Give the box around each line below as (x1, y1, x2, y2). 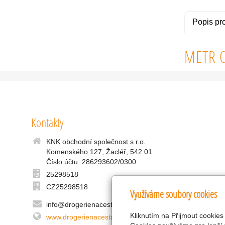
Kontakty (31, 115, 64, 130)
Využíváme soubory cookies (130, 187, 217, 200)
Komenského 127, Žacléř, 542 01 (46, 148, 158, 156)
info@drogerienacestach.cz (46, 200, 133, 208)
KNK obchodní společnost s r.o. (46, 138, 146, 146)
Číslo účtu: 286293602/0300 (46, 158, 136, 166)
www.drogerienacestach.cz (46, 213, 131, 221)
